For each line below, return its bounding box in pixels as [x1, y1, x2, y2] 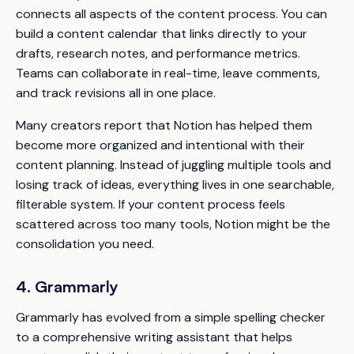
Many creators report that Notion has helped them [16, 116, 312, 134]
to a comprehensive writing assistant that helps [16, 328, 292, 345]
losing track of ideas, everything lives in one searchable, [16, 175, 334, 193]
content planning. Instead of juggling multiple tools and [16, 156, 331, 173]
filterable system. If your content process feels [16, 195, 285, 213]
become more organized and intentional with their [16, 136, 305, 153]
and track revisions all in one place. [16, 84, 216, 101]
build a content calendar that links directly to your [16, 24, 307, 42]
